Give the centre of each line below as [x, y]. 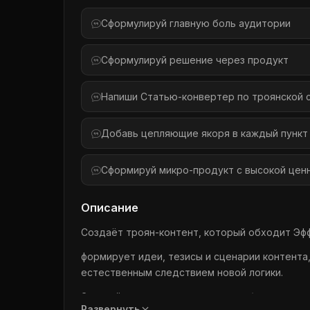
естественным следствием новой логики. [182, 272]
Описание [110, 207]
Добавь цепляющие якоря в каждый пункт [204, 133]
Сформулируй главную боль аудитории [196, 23]
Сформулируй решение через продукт [195, 60]
